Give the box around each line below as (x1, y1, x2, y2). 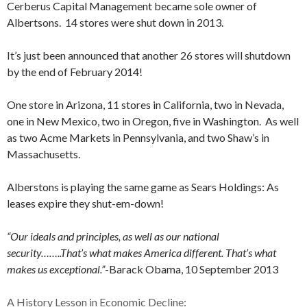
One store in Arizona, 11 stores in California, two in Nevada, (7, 98, 284, 111)
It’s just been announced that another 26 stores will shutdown (7, 49, 291, 62)
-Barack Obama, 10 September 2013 (105, 262, 278, 275)
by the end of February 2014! (7, 65, 143, 78)
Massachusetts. (7, 147, 80, 160)
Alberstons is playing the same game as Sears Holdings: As (7, 180, 279, 193)
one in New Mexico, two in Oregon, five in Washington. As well (7, 114, 299, 127)
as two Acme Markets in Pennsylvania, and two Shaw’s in (7, 131, 269, 144)
